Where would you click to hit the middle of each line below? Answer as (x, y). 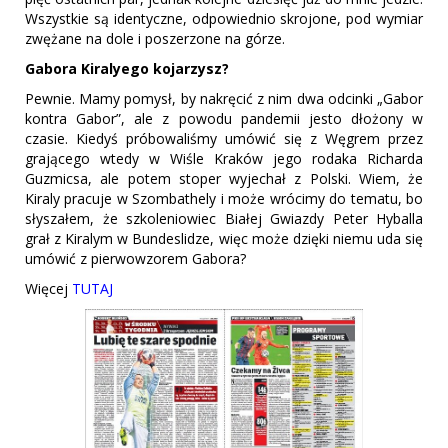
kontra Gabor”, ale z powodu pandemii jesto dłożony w (224, 119)
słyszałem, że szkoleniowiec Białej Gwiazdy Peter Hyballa (224, 219)
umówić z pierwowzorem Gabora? (135, 259)
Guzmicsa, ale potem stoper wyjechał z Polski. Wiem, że (224, 179)
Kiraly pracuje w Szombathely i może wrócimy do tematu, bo (224, 199)
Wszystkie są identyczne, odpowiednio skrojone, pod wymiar (224, 19)
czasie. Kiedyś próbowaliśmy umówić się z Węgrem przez (224, 139)
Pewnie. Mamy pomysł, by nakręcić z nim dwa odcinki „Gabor (224, 99)
